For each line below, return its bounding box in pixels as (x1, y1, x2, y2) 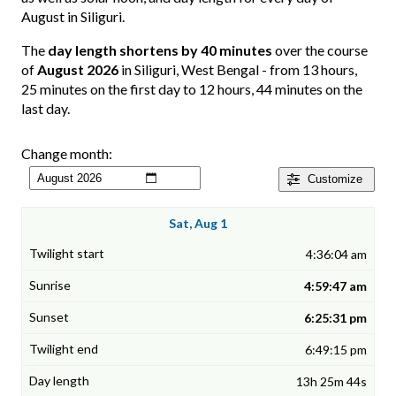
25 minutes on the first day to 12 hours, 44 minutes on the (21, 80, 362, 98)
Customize (308, 172, 362, 187)
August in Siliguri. (21, 8, 125, 26)
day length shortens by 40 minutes (48, 42, 272, 59)
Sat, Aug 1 (169, 216, 227, 232)
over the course (272, 42, 368, 59)
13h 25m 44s (296, 374, 367, 390)
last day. (21, 100, 70, 118)
